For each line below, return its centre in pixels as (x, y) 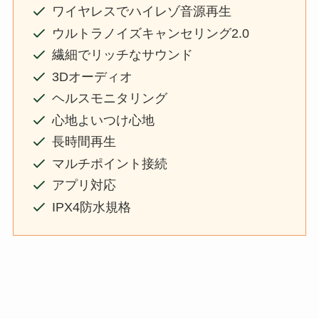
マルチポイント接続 (109, 163)
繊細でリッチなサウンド (122, 55)
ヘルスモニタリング (109, 99)
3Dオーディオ (92, 77)
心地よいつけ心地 (103, 120)
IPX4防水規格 (91, 207)
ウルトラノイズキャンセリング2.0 (150, 33)
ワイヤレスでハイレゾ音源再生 (141, 12)
